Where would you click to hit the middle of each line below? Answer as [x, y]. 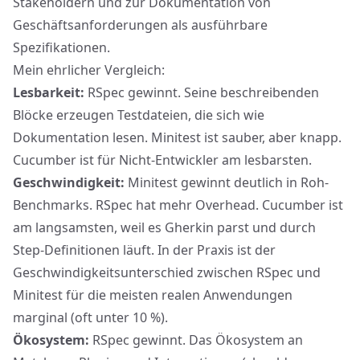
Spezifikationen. [61, 47]
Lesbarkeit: [49, 92]
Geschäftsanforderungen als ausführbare [140, 25]
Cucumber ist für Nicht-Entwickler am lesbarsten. [162, 160]
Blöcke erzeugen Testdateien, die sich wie [139, 115]
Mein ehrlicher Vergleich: [89, 70]
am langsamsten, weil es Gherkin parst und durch [164, 227]
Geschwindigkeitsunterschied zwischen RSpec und [167, 272]
